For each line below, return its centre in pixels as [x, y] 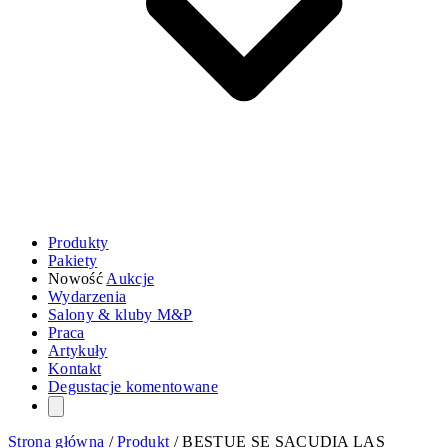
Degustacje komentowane [133, 387]
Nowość [77, 279]
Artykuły [78, 351]
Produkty [78, 243]
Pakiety [73, 261]
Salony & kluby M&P [120, 315]
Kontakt [75, 369]
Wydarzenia [87, 297]
